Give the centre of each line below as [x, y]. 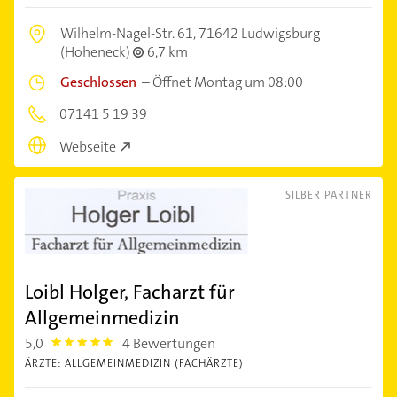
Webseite [88, 146]
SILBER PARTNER [329, 195]
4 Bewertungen [169, 343]
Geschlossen [98, 82]
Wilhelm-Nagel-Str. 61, [129, 34]
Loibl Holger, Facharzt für [130, 292]
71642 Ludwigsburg [259, 34]
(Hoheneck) [97, 52]
